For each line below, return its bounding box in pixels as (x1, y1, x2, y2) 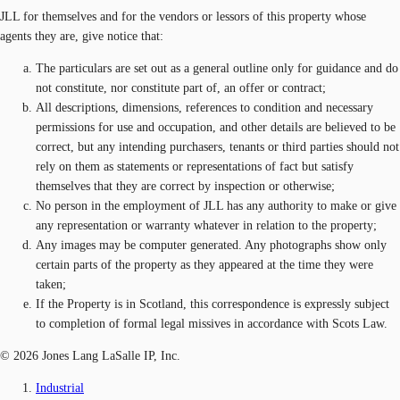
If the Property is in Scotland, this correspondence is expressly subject (36, 296, 389, 311)
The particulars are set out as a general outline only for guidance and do (36, 61, 398, 75)
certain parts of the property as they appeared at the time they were (36, 257, 373, 271)
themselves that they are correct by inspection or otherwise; (36, 179, 335, 193)
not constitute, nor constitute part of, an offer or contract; (36, 80, 326, 95)
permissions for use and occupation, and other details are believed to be (36, 120, 396, 134)
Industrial (36, 380, 84, 395)
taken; (36, 277, 66, 291)
